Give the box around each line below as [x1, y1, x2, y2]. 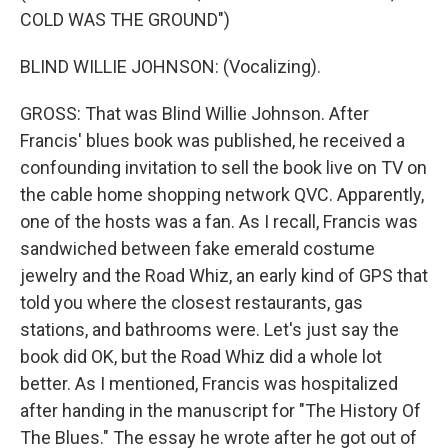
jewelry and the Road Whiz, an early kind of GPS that [20, 265, 428, 286]
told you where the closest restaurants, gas [20, 292, 363, 313]
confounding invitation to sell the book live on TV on [20, 157, 427, 178]
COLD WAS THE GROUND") [20, 9, 230, 30]
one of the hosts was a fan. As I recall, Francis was [20, 211, 418, 232]
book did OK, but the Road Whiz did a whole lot [20, 346, 382, 367]
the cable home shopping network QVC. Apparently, [20, 184, 424, 205]
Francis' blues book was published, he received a [20, 130, 405, 151]
